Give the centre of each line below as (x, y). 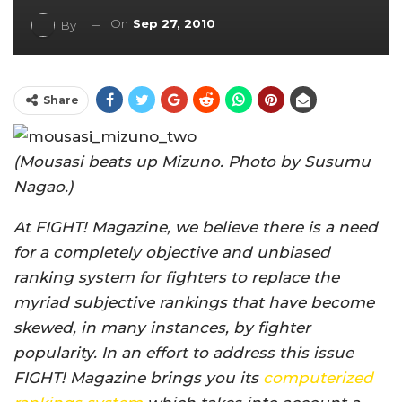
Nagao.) (44, 186)
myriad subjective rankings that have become (194, 302)
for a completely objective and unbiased (172, 252)
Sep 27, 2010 (174, 24)
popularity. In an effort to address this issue (184, 352)
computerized (318, 377)
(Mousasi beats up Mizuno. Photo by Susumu (192, 161)
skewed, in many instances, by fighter (162, 327)
